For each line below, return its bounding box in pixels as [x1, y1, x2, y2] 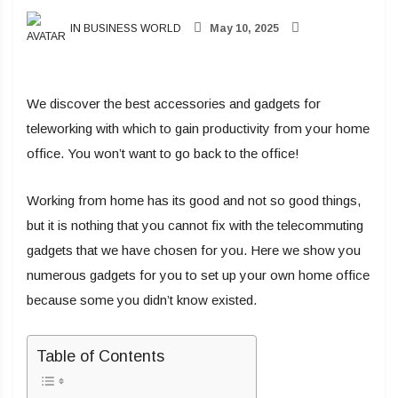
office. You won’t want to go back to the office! [27, 146, 299, 162]
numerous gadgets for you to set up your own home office [27, 267, 370, 283]
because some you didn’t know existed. [27, 292, 257, 308]
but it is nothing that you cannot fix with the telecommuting [27, 218, 363, 234]
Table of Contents [36, 347, 164, 366]
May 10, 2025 [207, 22, 279, 36]
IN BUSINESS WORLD [68, 22, 181, 36]
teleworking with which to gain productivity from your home [27, 121, 370, 137]
